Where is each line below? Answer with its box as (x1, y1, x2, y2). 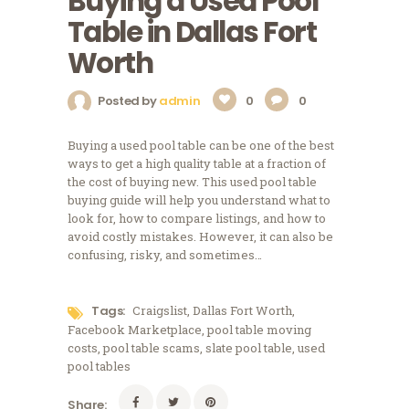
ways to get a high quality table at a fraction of (68, 154, 326, 172)
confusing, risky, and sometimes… (68, 246, 262, 263)
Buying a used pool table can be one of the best (68, 136, 334, 153)
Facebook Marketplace (68, 321, 202, 339)
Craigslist (132, 302, 188, 320)
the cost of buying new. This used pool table (68, 173, 317, 190)
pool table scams (103, 340, 200, 357)
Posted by (98, 92, 157, 110)
